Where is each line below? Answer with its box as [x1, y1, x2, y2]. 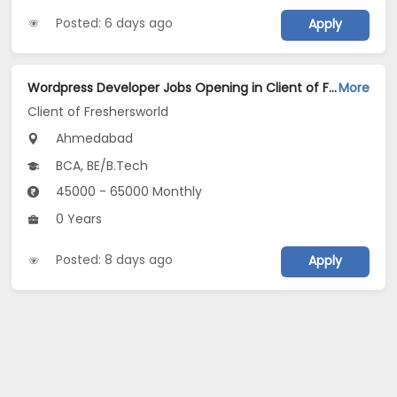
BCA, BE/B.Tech [52, 157, 149, 175]
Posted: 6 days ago [56, 14, 174, 33]
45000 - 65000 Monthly [52, 183, 203, 201]
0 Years [52, 210, 103, 229]
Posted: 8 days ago [56, 251, 174, 269]
